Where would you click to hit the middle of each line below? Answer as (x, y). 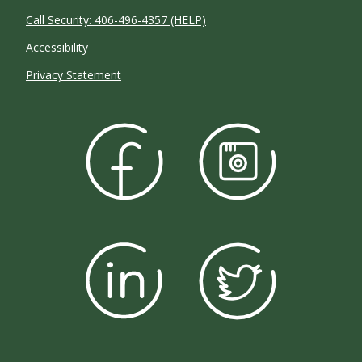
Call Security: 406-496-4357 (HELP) (116, 20)
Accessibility (57, 48)
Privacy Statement (74, 75)
